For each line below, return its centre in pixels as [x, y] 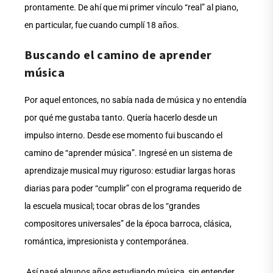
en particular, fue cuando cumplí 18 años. [102, 25]
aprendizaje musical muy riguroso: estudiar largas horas [130, 170]
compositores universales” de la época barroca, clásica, [128, 223]
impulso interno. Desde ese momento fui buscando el [123, 135]
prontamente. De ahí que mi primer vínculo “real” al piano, [131, 7]
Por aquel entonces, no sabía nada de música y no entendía [136, 100]
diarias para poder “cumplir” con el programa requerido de [133, 188]
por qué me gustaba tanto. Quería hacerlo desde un [121, 117]
